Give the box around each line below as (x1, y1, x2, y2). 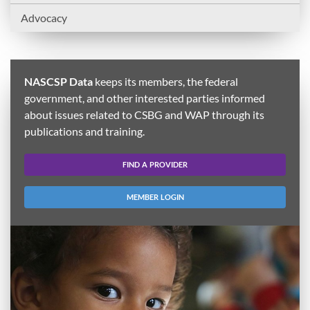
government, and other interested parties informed (24, 91, 265, 104)
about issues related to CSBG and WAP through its (24, 107, 264, 121)
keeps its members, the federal (93, 74, 238, 88)
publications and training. (24, 124, 145, 138)
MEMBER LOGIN (126, 192, 184, 201)
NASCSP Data (24, 74, 93, 88)
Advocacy (21, 10, 67, 24)
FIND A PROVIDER (122, 159, 188, 169)
